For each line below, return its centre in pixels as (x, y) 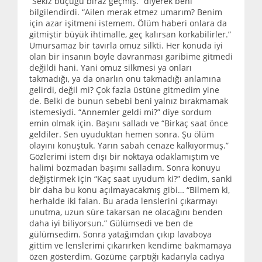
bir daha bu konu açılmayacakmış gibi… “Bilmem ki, (130, 189)
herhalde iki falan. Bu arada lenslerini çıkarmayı (123, 201)
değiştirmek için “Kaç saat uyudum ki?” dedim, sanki (131, 178)
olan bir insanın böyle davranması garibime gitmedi (131, 56)
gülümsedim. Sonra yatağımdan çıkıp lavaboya (120, 234)
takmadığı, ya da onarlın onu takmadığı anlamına (125, 78)
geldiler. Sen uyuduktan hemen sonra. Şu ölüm (122, 134)
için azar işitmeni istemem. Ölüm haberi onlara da (128, 23)
